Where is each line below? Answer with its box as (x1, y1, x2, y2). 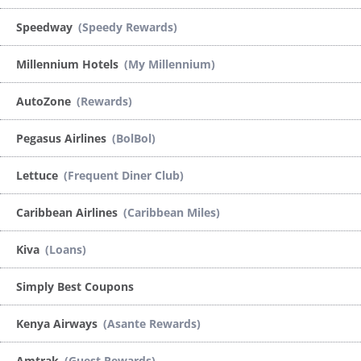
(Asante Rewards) (103, 315, 201, 331)
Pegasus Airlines (16, 130, 110, 146)
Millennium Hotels (16, 56, 122, 72)
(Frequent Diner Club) (64, 167, 184, 183)
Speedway (16, 19, 76, 35)
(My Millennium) (124, 56, 215, 72)
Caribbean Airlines (16, 204, 121, 220)
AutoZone (16, 93, 74, 109)
